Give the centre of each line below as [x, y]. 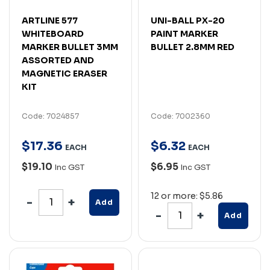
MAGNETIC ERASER [64, 73]
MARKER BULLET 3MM [70, 47]
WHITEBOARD [53, 33]
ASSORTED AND [58, 60]
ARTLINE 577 [50, 20]
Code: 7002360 [181, 116]
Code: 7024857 [50, 116]
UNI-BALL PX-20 [188, 20]
